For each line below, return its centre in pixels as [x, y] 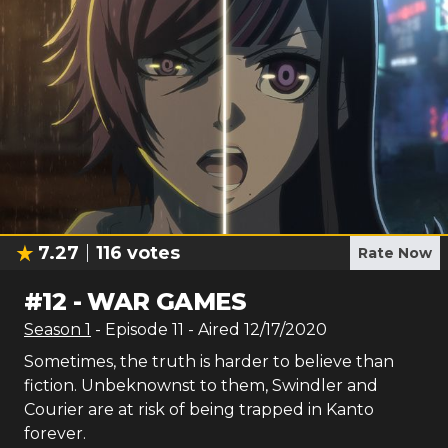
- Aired [212, 329]
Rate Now [395, 253]
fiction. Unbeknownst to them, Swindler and [201, 385]
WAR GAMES [167, 301]
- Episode [133, 329]
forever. [55, 433]
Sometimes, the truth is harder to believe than [209, 361]
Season [54, 329]
